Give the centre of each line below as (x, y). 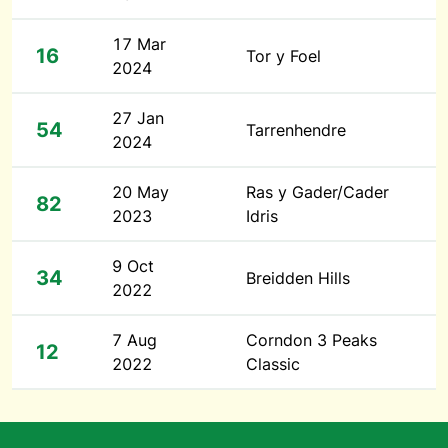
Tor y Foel (283, 56)
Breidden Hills (298, 278)
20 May (140, 192)
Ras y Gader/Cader (317, 192)
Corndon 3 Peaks (311, 340)
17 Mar (139, 44)
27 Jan (138, 118)
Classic (273, 364)
